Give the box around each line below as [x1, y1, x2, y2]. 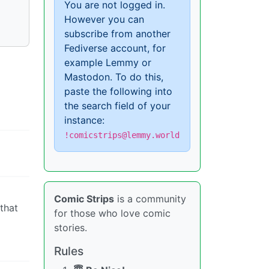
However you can [64, 13, 144, 25]
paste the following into [64, 85, 172, 97]
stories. [54, 222, 87, 234]
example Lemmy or [64, 56, 151, 68]
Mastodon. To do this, [64, 71, 163, 83]
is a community [114, 193, 186, 205]
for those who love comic [54, 207, 171, 219]
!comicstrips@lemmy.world [64, 130, 180, 140]
